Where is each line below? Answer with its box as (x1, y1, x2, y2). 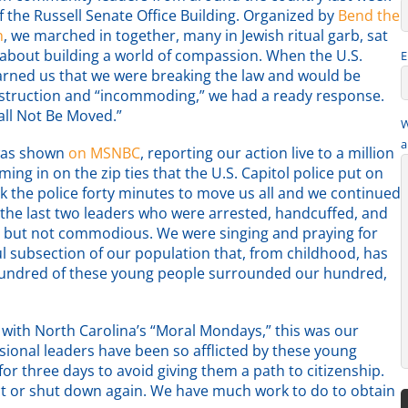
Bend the (338, 5, 400, 25)
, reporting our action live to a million (140, 143, 394, 164)
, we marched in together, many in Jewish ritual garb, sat (4, 25, 388, 46)
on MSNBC (68, 143, 140, 164)
